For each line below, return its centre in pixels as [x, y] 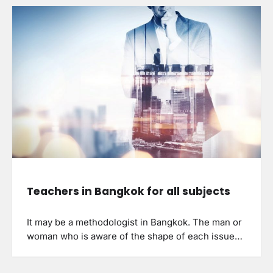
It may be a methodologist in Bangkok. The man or [134, 222]
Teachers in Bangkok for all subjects [129, 191]
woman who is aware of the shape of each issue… [135, 236]
